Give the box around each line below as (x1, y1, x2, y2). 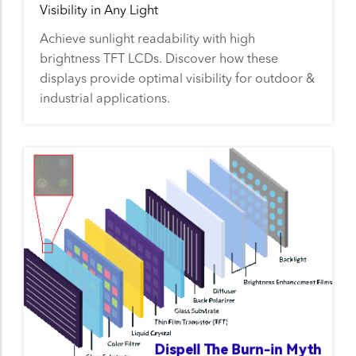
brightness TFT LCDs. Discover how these (40, 52, 278, 65)
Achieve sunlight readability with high (40, 32, 255, 45)
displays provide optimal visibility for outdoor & (40, 72, 315, 85)
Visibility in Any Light (40, 3, 158, 17)
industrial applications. (40, 91, 170, 105)
